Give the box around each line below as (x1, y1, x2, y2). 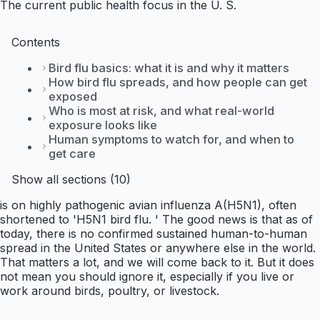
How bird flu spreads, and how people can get (49, 75, 307, 90)
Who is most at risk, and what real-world (49, 104, 274, 119)
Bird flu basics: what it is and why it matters (49, 61, 289, 76)
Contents (11, 35, 60, 50)
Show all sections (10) (11, 172, 131, 187)
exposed (49, 89, 97, 104)
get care (49, 146, 96, 161)
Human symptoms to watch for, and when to (49, 132, 294, 147)
